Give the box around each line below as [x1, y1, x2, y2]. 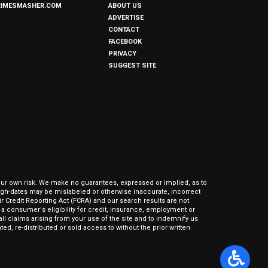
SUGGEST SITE [108, 62, 156, 69]
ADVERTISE [108, 14, 144, 22]
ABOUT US [108, 2, 142, 10]
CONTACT [108, 26, 139, 33]
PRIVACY [108, 50, 136, 57]
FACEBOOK [108, 38, 142, 45]
